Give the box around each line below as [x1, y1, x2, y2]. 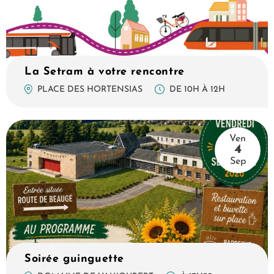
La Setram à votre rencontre [24, 65, 185, 78]
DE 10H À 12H [169, 84, 226, 94]
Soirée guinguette [24, 253, 124, 265]
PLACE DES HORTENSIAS [37, 84, 143, 94]
